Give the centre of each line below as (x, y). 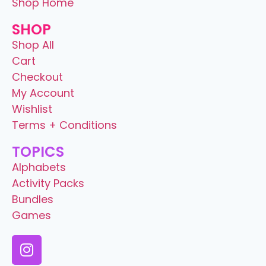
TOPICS (38, 151)
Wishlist (32, 109)
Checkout (37, 77)
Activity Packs (48, 183)
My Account (43, 93)
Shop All (33, 45)
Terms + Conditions (64, 125)
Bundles (33, 199)
